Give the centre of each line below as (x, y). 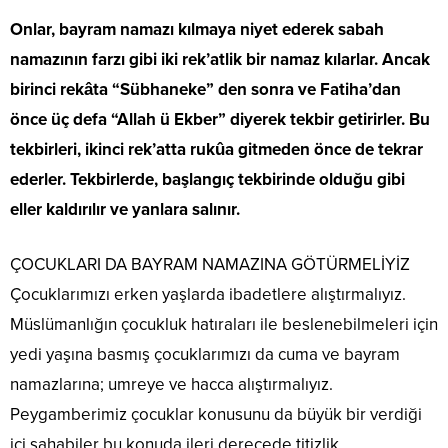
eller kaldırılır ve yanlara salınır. (127, 209)
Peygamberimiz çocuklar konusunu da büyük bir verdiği (216, 414)
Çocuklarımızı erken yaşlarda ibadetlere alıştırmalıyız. (208, 294)
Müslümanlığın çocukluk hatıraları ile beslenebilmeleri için (224, 324)
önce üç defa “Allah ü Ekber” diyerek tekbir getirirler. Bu (220, 119)
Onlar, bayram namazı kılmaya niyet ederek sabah (197, 29)
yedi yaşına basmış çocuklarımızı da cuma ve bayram (205, 354)
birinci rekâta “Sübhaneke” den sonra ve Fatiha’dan (205, 89)
